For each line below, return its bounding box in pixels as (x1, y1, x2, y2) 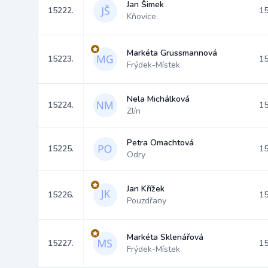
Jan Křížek (127, 183, 165, 194)
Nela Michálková (127, 93, 190, 105)
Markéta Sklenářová (127, 232, 203, 243)
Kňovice (127, 11, 156, 22)
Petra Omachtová (127, 137, 194, 148)
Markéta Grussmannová (127, 47, 217, 59)
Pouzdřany (127, 195, 166, 206)
